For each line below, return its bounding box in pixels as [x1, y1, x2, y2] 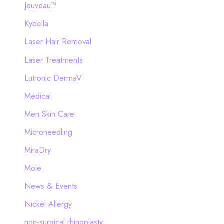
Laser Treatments [24, 53, 83, 66]
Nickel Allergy [24, 198, 72, 210]
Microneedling [24, 125, 72, 138]
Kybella [24, 17, 48, 30]
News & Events [24, 180, 77, 192]
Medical [24, 89, 51, 102]
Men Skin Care [24, 107, 74, 120]
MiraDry [24, 144, 51, 156]
